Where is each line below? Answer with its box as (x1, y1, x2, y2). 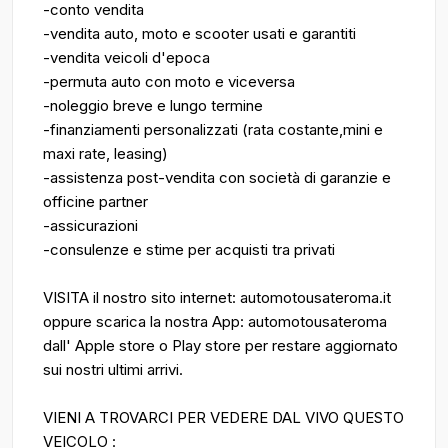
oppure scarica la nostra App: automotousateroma (43, 312, 387, 331)
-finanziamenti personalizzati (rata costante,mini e (43, 120, 383, 139)
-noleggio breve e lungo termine (43, 96, 263, 115)
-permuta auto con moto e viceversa (43, 72, 295, 91)
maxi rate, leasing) (43, 144, 168, 163)
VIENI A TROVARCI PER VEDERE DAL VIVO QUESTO (43, 408, 404, 427)
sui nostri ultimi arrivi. (43, 360, 183, 379)
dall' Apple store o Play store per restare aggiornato (43, 336, 398, 355)
